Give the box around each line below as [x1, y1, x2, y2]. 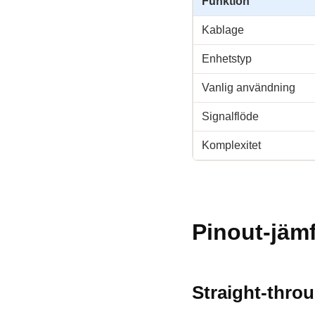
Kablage [202, 24, 244, 36]
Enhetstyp [202, 53, 252, 65]
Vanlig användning [202, 82, 295, 94]
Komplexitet [202, 139, 261, 151]
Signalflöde [202, 110, 259, 122]
